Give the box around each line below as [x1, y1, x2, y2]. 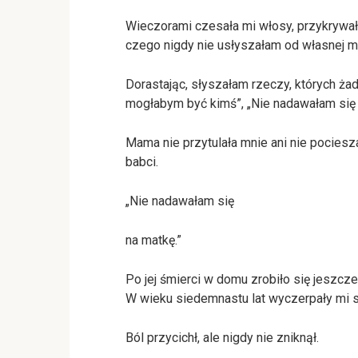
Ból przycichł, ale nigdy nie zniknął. [125, 329, 319, 345]
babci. [125, 153, 158, 169]
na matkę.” [125, 232, 181, 248]
